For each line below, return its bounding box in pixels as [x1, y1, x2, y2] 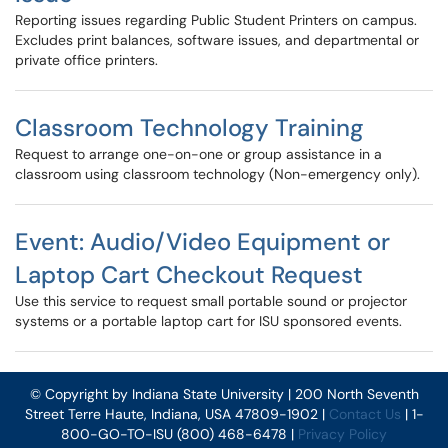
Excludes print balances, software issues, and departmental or [15, 31, 419, 49]
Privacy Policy [298, 425, 387, 443]
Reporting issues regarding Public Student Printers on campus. [15, 11, 417, 29]
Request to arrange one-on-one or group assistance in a [15, 145, 382, 163]
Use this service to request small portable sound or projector [15, 292, 407, 310]
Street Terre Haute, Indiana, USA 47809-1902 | [24, 405, 329, 423]
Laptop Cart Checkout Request [15, 259, 363, 290]
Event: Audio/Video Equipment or [15, 226, 390, 257]
